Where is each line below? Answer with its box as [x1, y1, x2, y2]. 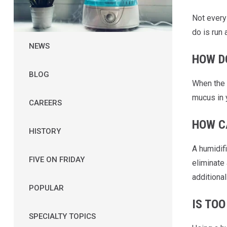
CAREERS [28, 98, 62, 107]
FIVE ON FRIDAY [28, 155, 85, 164]
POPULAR [28, 183, 64, 193]
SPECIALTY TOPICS [28, 211, 96, 221]
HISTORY [28, 126, 61, 136]
